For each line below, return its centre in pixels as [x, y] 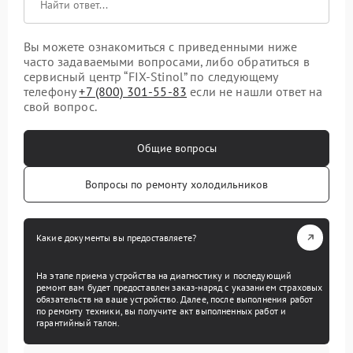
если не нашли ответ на [255, 91]
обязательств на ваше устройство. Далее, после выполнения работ [175, 299]
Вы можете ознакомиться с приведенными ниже [161, 46]
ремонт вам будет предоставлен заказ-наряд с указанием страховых [180, 287]
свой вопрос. [60, 106]
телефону [52, 91]
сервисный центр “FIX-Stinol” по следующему [151, 76]
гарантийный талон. [78, 322]
